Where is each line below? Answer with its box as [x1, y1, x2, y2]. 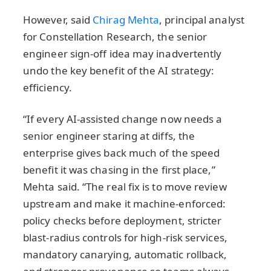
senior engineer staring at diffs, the [23, 128, 195, 143]
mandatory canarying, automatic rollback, [23, 247, 227, 261]
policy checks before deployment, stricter [23, 213, 222, 227]
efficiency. [23, 80, 72, 94]
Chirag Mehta [93, 12, 160, 27]
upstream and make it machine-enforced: [23, 196, 226, 211]
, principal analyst [159, 12, 244, 27]
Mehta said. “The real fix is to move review [23, 179, 227, 194]
